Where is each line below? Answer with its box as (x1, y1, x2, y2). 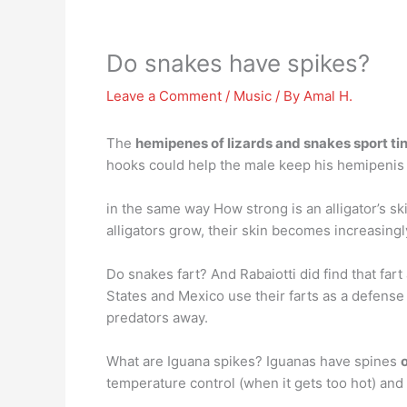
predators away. (106, 309, 208, 326)
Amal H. (303, 87, 352, 104)
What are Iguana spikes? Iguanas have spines (106, 352, 401, 370)
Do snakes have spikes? (106, 49, 370, 77)
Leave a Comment (106, 87, 222, 104)
